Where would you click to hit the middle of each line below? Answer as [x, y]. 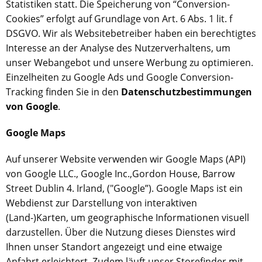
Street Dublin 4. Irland [54, 188]
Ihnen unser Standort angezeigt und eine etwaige [114, 247]
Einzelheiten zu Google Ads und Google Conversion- [120, 77]
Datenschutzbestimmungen [187, 92]
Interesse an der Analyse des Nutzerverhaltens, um [118, 48]
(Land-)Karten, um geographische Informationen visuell [127, 218]
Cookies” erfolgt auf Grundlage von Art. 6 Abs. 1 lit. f [119, 19]
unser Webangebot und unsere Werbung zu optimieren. [130, 63]
